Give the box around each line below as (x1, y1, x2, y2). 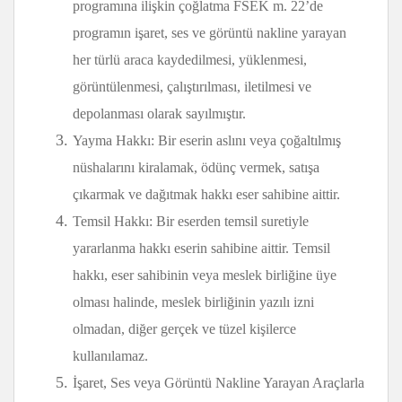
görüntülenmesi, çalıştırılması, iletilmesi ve (73, 79, 311, 94)
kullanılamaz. (73, 348, 148, 363)
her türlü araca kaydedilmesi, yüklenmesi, (73, 52, 307, 67)
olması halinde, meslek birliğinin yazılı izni (73, 294, 314, 310)
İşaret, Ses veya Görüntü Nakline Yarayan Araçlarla (73, 375, 364, 390)
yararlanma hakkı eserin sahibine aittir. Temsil (73, 240, 330, 256)
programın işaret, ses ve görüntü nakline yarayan (73, 25, 346, 40)
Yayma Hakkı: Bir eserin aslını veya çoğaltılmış (73, 133, 341, 148)
